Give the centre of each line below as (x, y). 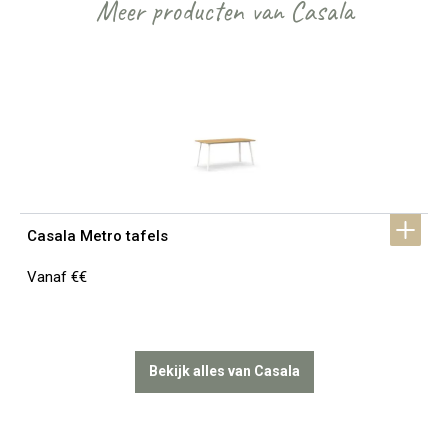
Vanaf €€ (57, 276)
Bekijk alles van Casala (224, 371)
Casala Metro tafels (97, 235)
